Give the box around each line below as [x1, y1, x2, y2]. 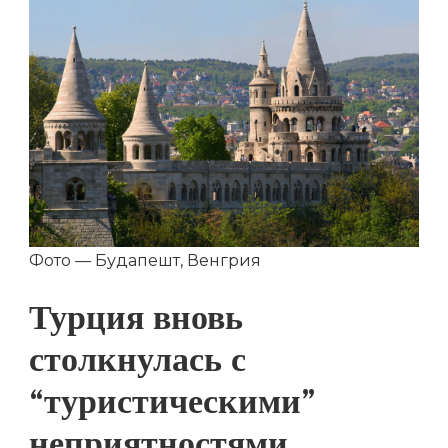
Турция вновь [29, 296, 243, 352]
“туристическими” [29, 380, 316, 436]
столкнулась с [29, 338, 246, 394]
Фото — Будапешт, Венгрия [29, 251, 261, 271]
